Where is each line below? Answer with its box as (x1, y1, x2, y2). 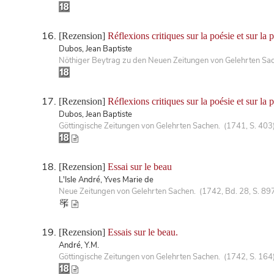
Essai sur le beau (108, 161, 172, 172)
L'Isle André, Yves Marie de (59, 174, 154, 185)
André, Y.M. (59, 239, 99, 251)
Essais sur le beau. (108, 226, 178, 237)
